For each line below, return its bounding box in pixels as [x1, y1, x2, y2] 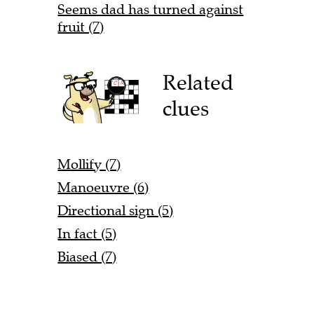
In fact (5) [57, 225, 117, 243]
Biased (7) [57, 248, 117, 266]
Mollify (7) [57, 156, 121, 174]
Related [163, 69, 234, 96]
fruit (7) [57, 18, 104, 36]
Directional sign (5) [57, 202, 174, 220]
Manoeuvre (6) [57, 179, 149, 197]
